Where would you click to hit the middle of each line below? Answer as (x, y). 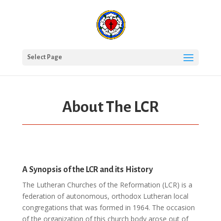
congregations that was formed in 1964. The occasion (108, 207)
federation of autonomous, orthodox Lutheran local (105, 196)
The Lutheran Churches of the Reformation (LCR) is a (107, 185)
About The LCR (110, 107)
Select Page (44, 57)
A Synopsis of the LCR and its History (87, 170)
